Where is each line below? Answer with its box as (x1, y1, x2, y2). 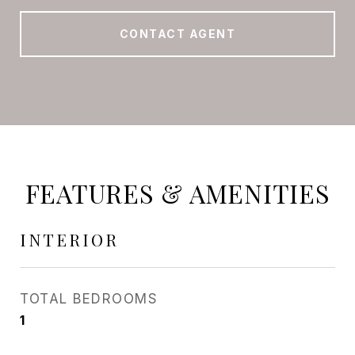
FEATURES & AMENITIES (25, 176, 330, 210)
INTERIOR (20, 228, 119, 250)
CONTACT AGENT (119, 27, 236, 40)
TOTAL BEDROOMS (20, 291, 158, 307)
